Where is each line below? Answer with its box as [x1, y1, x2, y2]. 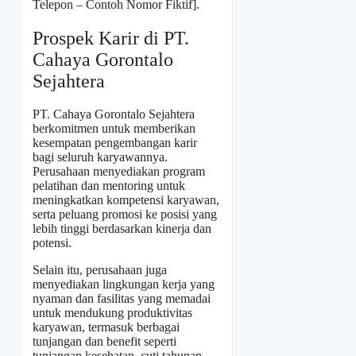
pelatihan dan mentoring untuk [33, 179, 185, 193]
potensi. [33, 236, 72, 250]
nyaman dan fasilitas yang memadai [33, 292, 211, 306]
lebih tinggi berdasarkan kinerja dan [33, 222, 211, 236]
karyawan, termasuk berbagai [33, 320, 180, 335]
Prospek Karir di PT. [33, 27, 189, 48]
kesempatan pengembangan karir [33, 136, 197, 150]
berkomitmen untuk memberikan [33, 122, 195, 136]
